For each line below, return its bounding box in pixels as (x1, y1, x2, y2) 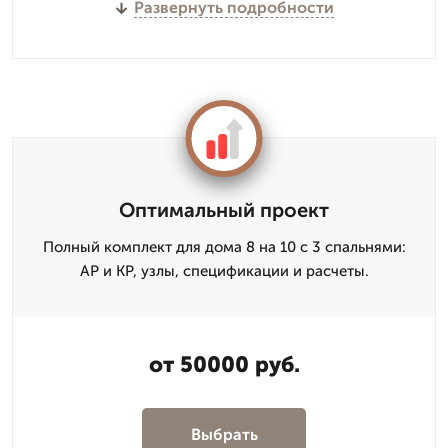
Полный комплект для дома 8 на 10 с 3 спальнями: (42, 238, 406, 256)
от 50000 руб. (148, 351, 300, 378)
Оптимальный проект (119, 198, 329, 222)
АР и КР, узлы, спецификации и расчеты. (79, 262, 369, 280)
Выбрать (190, 424, 258, 444)
